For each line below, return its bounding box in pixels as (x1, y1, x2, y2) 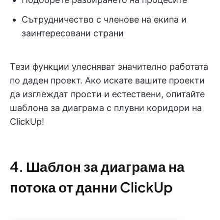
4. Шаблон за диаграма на (10, 157, 185, 175)
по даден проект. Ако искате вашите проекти (10, 75, 205, 85)
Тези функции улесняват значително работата (10, 61, 208, 72)
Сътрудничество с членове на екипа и (22, 14, 187, 25)
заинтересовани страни (22, 27, 124, 38)
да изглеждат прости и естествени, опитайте (10, 88, 205, 99)
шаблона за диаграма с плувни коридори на (10, 102, 202, 113)
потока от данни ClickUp (10, 178, 173, 195)
